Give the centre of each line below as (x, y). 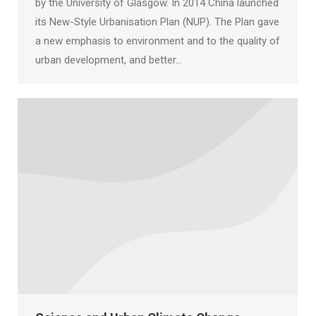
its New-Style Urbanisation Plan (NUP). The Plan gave (157, 22)
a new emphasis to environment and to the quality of (158, 41)
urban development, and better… (109, 60)
